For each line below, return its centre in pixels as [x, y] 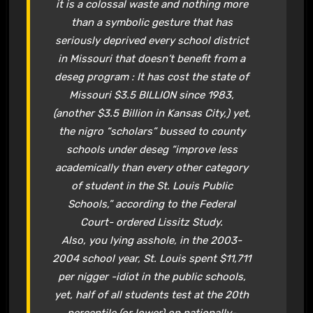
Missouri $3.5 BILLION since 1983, [152, 95]
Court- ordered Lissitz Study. [152, 222]
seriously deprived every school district [152, 40]
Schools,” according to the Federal [152, 204]
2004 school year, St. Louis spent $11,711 [152, 258]
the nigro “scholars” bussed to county [152, 131]
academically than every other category [152, 167]
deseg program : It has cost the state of [152, 77]
